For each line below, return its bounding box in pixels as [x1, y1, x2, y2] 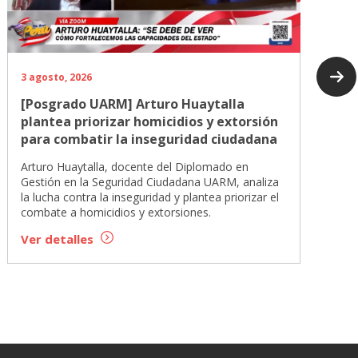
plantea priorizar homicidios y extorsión [21, 113, 279, 131]
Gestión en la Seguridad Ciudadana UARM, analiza [21, 174, 280, 190]
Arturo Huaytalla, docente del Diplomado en [21, 159, 249, 175]
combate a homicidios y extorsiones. [21, 205, 212, 221]
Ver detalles [21, 231, 97, 248]
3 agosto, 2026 [21, 70, 93, 85]
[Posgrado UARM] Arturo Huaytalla [21, 95, 245, 113]
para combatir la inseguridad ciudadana [21, 130, 278, 149]
